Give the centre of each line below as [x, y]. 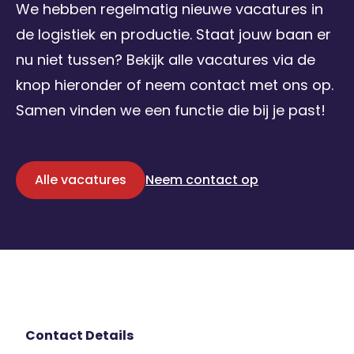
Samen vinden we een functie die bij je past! [171, 110]
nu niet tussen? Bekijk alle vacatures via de [166, 59]
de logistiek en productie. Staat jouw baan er [173, 34]
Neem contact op [202, 179]
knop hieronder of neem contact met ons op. [175, 85]
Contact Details [79, 335]
